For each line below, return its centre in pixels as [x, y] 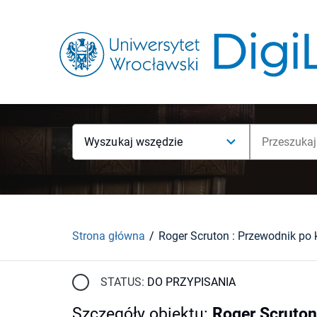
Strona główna [109, 236]
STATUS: [122, 282]
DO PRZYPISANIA [191, 282]
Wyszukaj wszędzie [134, 142]
